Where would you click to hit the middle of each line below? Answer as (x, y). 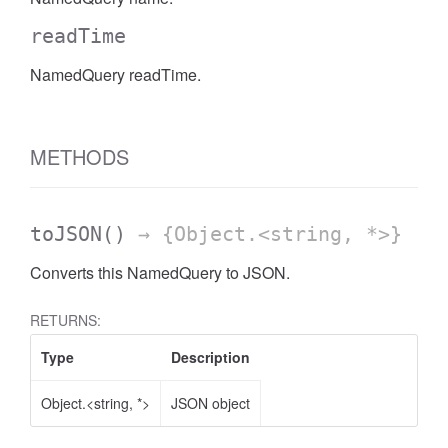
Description (210, 357)
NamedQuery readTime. (115, 74)
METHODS (79, 156)
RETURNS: (65, 320)
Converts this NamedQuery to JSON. (160, 272)
